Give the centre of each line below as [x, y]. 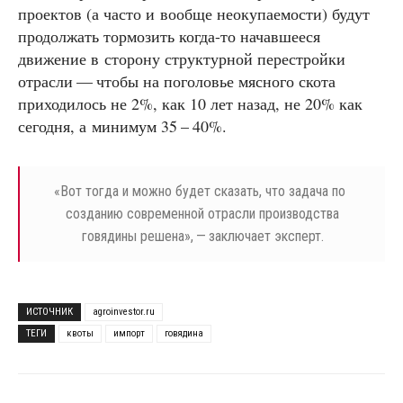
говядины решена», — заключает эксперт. [202, 237]
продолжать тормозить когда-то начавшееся [169, 36]
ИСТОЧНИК [49, 312]
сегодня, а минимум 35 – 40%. [122, 126]
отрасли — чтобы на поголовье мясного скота [177, 81]
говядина [184, 334]
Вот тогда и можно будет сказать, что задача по [202, 192]
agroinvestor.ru [124, 312]
